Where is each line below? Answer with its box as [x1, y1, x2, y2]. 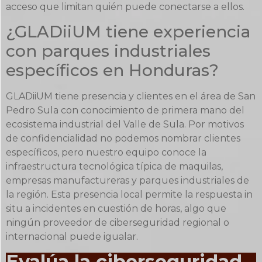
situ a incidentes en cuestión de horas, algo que [6, 203, 226, 215]
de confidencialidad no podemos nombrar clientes [6, 133, 240, 144]
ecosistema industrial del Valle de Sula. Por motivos [6, 119, 244, 130]
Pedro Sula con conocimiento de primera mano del [6, 105, 244, 116]
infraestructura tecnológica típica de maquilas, [6, 161, 223, 173]
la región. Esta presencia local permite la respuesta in [6, 189, 253, 201]
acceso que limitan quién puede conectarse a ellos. [6, 1, 244, 13]
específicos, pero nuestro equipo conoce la [6, 147, 206, 158]
